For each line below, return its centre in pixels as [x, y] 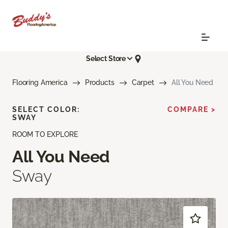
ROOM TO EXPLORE [45, 134]
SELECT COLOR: [46, 109]
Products [99, 82]
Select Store [106, 59]
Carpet [143, 82]
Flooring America [40, 82]
